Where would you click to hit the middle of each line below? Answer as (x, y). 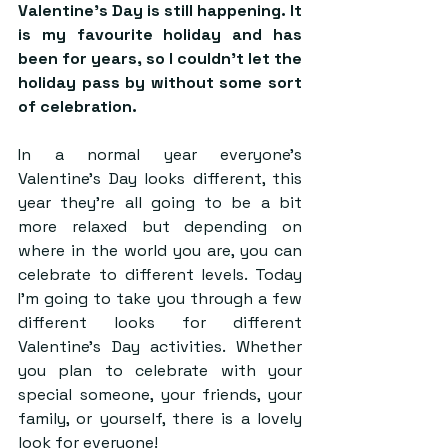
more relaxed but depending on (160, 226)
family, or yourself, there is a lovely (160, 418)
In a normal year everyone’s (160, 154)
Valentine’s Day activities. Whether (160, 346)
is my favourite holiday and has (160, 34)
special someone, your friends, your (160, 394)
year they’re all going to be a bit (160, 202)
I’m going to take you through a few (160, 298)
